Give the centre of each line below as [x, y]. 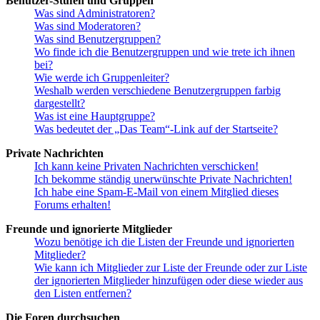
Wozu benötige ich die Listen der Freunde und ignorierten [164, 241]
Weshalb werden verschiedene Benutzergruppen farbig [157, 90]
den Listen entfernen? [83, 293]
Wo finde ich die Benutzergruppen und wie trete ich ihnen [165, 51]
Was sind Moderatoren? [87, 26]
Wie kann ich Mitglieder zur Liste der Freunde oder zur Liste [171, 267]
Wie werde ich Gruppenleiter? [102, 77]
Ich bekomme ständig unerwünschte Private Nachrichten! [163, 179]
